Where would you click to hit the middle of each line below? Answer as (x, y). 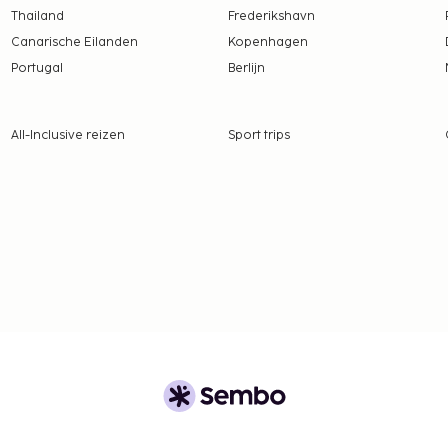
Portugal (36, 69)
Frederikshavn (271, 17)
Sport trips (258, 136)
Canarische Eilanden (74, 43)
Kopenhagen (268, 43)
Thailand (37, 17)
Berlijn (246, 69)
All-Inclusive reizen (67, 136)
